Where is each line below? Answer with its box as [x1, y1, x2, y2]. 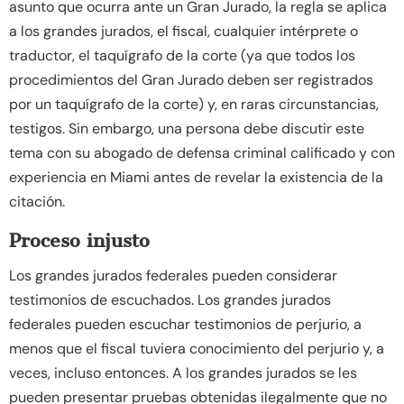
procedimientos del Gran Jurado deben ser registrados [9, 69, 373, 89]
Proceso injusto [9, 228, 150, 252]
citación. [9, 191, 65, 211]
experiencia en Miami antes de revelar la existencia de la [9, 167, 383, 187]
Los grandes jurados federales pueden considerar [9, 265, 337, 285]
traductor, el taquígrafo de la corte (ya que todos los [9, 45, 355, 65]
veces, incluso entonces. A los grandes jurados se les [9, 363, 357, 382]
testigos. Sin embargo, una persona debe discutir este [9, 118, 364, 138]
